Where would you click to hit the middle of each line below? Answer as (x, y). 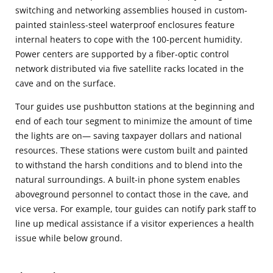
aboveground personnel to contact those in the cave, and (132, 194)
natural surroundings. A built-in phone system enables (128, 179)
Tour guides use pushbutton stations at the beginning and (135, 106)
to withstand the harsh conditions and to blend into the (129, 165)
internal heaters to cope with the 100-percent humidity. (129, 39)
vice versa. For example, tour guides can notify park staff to (136, 208)
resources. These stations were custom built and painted (132, 150)
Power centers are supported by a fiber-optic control (122, 54)
